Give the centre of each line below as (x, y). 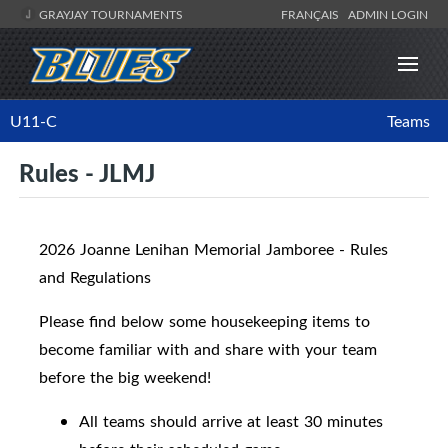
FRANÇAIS (313, 14)
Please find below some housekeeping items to (204, 321)
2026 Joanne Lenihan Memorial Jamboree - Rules (213, 249)
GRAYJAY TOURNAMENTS (109, 14)
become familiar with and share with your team (208, 349)
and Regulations (95, 277)
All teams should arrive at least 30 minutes (231, 421)
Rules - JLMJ (87, 172)
